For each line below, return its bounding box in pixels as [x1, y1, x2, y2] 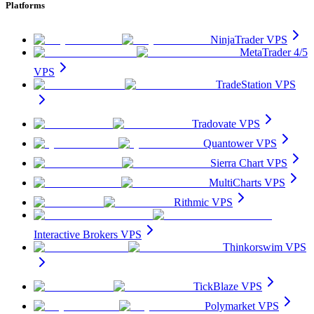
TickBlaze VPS [193, 280, 262, 292]
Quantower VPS [203, 137, 277, 149]
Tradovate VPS [192, 117, 260, 130]
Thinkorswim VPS [223, 240, 306, 253]
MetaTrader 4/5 [240, 46, 308, 58]
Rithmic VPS [174, 196, 233, 208]
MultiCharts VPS [209, 176, 285, 189]
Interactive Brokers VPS [34, 228, 142, 240]
